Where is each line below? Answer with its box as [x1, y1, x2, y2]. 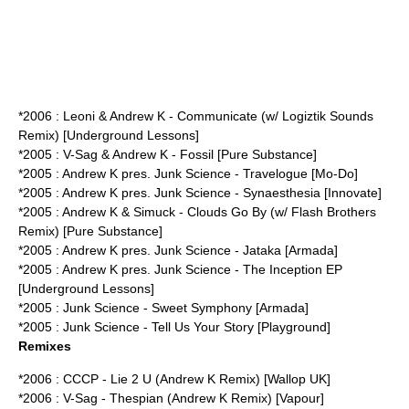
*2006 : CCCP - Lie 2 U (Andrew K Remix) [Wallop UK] [18, 372, 330, 386]
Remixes [18, 339, 71, 353]
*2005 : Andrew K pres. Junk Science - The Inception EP [18, 262, 342, 277]
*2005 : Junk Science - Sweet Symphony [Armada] [18, 300, 309, 315]
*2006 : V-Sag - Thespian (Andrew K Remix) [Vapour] [18, 391, 324, 405]
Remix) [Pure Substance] [18, 224, 163, 238]
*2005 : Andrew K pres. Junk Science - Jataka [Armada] [18, 243, 338, 257]
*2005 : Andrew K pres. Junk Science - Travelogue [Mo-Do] [18, 166, 358, 181]
